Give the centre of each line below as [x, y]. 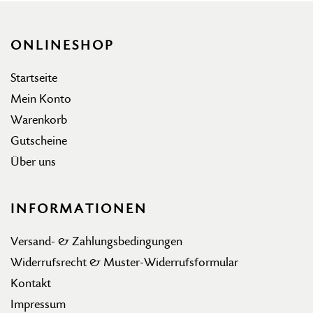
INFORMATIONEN [79, 209]
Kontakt [31, 284]
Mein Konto [41, 99]
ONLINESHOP [63, 46]
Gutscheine [39, 141]
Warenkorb [39, 120]
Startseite [34, 78]
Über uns [33, 162]
